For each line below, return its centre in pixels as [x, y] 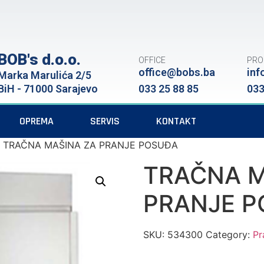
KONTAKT [176, 121]
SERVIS [105, 121]
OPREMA [37, 121]
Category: [230, 235]
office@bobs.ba [177, 72]
